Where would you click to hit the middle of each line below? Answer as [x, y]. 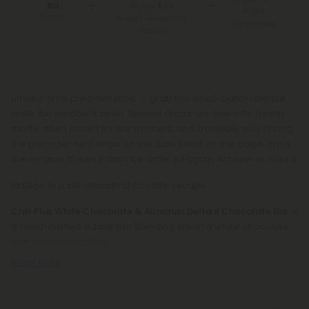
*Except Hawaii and [152, 18]
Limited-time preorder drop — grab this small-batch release [148, 98]
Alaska [151, 31]
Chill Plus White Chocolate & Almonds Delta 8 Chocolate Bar [150, 211]
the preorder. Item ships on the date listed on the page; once [151, 144]
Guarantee [253, 24]
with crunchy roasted [59, 242]
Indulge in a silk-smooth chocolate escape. [109, 185]
